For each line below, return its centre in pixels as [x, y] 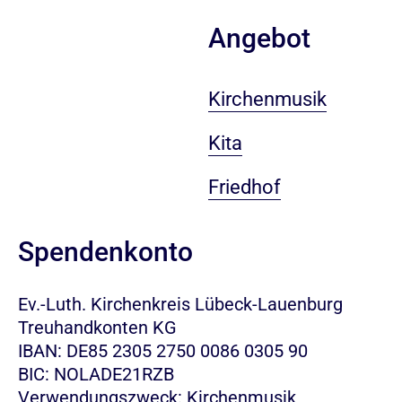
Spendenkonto [105, 252]
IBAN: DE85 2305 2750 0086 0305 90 [163, 351]
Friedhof [244, 188]
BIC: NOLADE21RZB [96, 375]
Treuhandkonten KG [97, 328]
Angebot [259, 39]
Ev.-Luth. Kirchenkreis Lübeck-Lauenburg [180, 305]
